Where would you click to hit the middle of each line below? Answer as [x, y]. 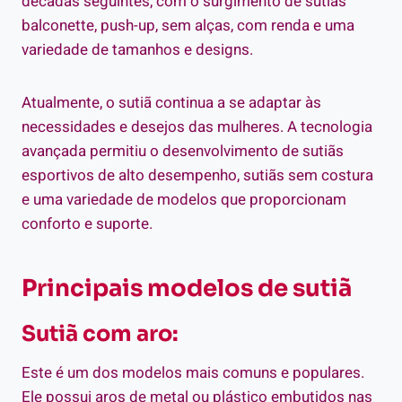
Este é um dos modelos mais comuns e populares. [193, 373]
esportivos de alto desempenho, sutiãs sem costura [197, 176]
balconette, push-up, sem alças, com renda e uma [188, 26]
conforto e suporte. [87, 224]
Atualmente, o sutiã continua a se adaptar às [171, 103]
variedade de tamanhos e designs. [137, 50]
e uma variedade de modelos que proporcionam [184, 200]
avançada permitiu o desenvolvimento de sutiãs [183, 152]
